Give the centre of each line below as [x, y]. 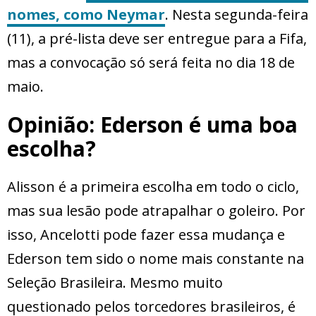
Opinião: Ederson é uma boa [152, 124]
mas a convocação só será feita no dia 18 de [151, 62]
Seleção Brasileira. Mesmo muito [115, 282]
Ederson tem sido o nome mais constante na [156, 258]
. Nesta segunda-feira [237, 14]
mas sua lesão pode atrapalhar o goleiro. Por [156, 210]
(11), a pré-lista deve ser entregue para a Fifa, [157, 38]
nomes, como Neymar [86, 14]
